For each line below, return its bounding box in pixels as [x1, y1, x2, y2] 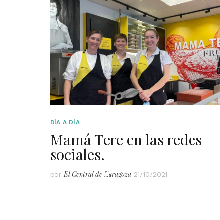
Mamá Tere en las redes [50, 129, 202, 149]
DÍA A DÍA [50, 118, 80, 126]
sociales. [50, 144, 105, 164]
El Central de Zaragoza [64, 169, 131, 179]
